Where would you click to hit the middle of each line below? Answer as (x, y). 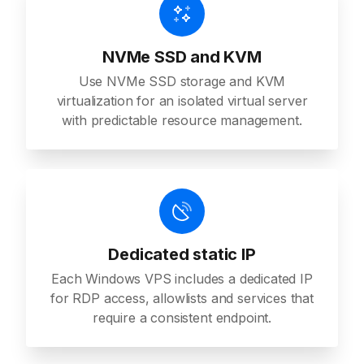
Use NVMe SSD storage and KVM (182, 82)
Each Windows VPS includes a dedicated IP (182, 279)
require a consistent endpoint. (182, 318)
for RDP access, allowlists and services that (182, 299)
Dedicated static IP (182, 255)
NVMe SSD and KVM (182, 57)
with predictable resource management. (182, 121)
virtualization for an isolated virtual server (182, 101)
